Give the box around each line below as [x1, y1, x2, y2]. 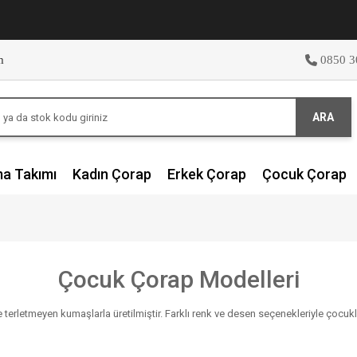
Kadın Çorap [73, 166, 151, 182]
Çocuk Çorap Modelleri [57, 265, 300, 293]
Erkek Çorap [167, 166, 246, 182]
